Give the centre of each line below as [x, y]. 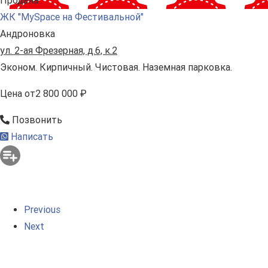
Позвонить [36, 120]
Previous [42, 210]
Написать [31, 137]
